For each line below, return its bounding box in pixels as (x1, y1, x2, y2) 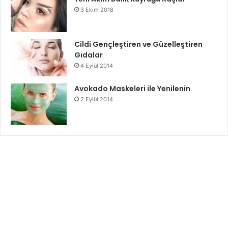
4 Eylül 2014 (80, 62, 113, 70)
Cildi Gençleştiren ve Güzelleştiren (74, 39, 203, 50)
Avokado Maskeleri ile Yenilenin (74, 83, 190, 94)
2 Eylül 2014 (80, 95, 113, 103)
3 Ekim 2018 (80, 6, 113, 14)
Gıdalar (74, 50, 103, 61)
